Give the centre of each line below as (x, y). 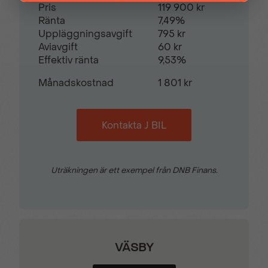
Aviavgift (58, 47)
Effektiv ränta (68, 60)
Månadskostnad (76, 83)
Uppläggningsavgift (85, 34)
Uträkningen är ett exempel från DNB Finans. (134, 170)
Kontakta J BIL (134, 126)
